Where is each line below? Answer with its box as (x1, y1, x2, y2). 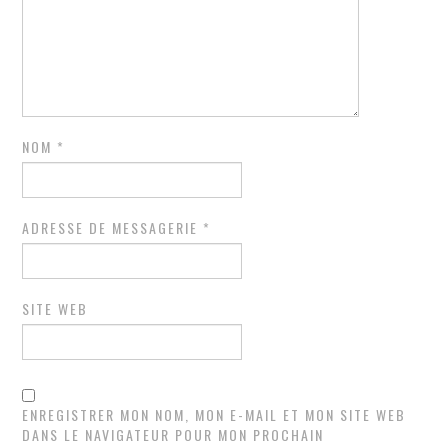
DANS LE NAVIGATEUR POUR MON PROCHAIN (22, 423, 325, 445)
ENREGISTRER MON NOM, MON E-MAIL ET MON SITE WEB (22, 403, 407, 425)
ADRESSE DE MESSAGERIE (22, 216, 204, 238)
